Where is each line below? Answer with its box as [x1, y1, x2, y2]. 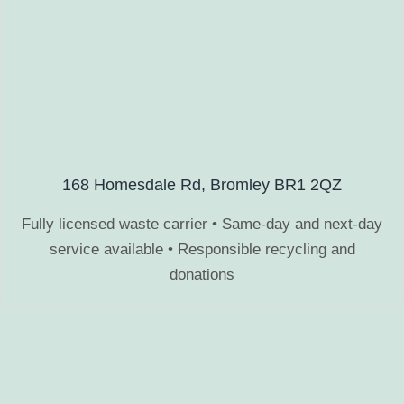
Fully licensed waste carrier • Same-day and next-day [22, 215, 382, 233]
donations [170, 265, 234, 283]
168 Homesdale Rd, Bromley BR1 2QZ [62, 175, 342, 194]
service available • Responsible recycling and [49, 240, 355, 258]
